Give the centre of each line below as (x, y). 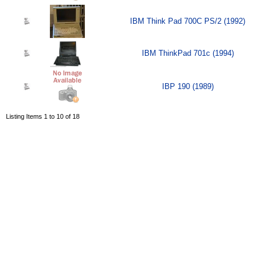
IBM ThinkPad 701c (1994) (188, 53)
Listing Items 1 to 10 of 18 (43, 117)
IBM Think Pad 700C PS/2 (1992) (188, 21)
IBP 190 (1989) (188, 87)
